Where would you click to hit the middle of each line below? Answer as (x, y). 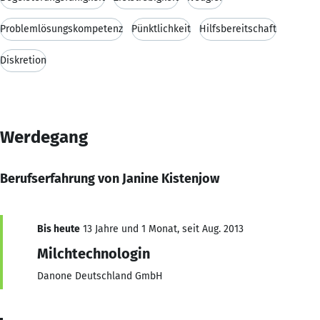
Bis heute (59, 229)
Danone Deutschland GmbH (100, 276)
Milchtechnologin (94, 253)
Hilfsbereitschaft (238, 29)
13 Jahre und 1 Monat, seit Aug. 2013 (162, 229)
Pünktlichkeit (161, 29)
